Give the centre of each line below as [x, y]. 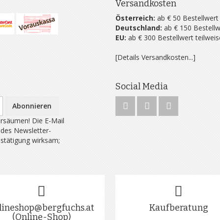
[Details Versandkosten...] [156, 57]
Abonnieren [32, 106]
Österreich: [136, 18]
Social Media [142, 86]
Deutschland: [139, 28]
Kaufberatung [179, 208]
